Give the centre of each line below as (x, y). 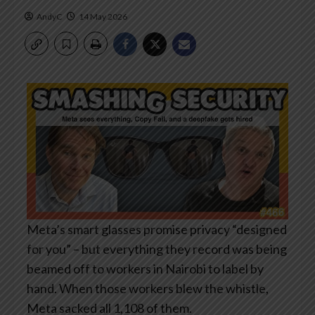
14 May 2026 (103, 17)
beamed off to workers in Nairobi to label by (145, 269)
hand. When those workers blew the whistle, (148, 289)
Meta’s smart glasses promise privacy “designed (157, 230)
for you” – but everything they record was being (157, 249)
